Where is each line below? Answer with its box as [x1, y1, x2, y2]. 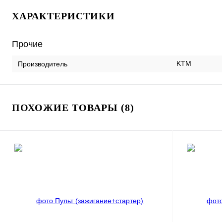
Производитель [18, 59, 67, 68]
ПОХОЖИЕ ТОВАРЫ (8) [12, 102, 134, 113]
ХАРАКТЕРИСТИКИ [12, 10, 115, 21]
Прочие [12, 39, 43, 49]
